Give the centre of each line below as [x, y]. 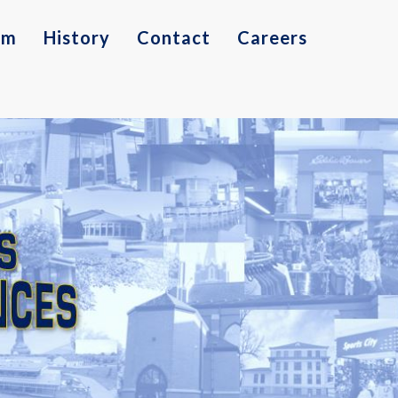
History [77, 37]
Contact [174, 37]
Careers [272, 37]
